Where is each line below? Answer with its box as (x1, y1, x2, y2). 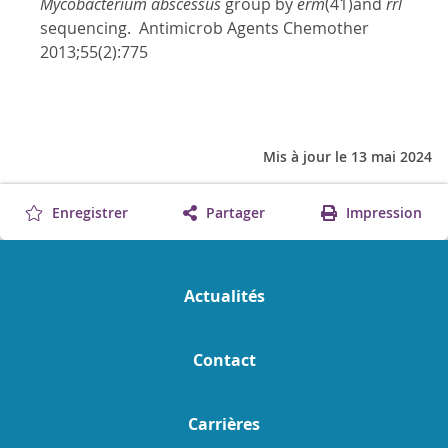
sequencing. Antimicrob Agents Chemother (40, 17, 369, 40)
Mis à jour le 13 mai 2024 (263, 147, 432, 167)
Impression (341, 203, 422, 223)
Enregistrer (48, 203, 129, 223)
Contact (192, 349, 256, 372)
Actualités (183, 285, 265, 308)
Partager (201, 203, 265, 223)
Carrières (188, 413, 260, 436)
